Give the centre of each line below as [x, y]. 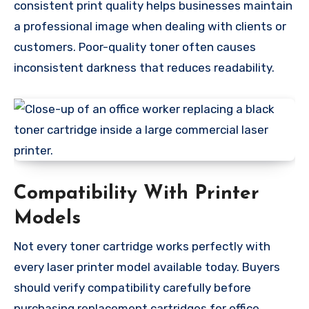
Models [47, 219]
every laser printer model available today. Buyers [147, 267]
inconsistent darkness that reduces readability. [144, 68]
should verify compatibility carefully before [132, 287]
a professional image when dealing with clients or [150, 27]
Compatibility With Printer [137, 194]
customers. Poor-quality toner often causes [135, 47]
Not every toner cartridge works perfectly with [142, 246]
